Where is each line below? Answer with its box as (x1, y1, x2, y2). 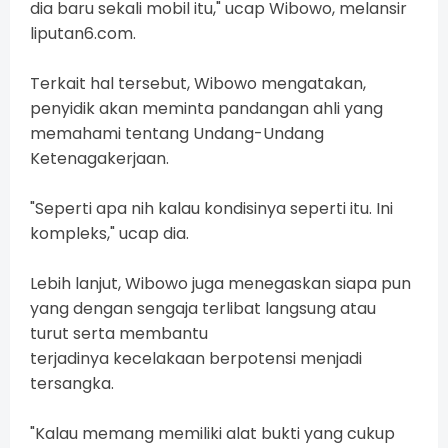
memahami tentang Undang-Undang (30, 122, 324, 146)
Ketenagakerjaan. (30, 147, 169, 171)
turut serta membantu (30, 322, 208, 346)
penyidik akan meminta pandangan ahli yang (30, 97, 383, 121)
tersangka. (30, 372, 114, 396)
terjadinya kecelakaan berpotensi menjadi (30, 347, 362, 371)
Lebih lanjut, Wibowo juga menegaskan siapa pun (30, 272, 411, 296)
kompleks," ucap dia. (30, 222, 189, 246)
